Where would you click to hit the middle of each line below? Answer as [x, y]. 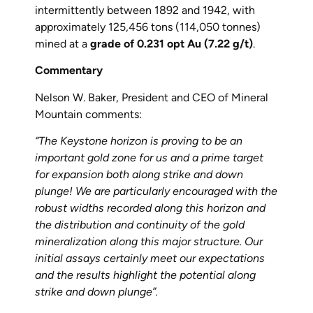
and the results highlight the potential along [145, 275]
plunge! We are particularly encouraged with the [156, 191]
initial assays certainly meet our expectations [150, 259]
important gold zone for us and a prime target [149, 158]
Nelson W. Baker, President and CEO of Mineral [152, 97]
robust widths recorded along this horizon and [150, 208]
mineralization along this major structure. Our [149, 242]
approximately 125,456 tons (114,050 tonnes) [148, 27]
